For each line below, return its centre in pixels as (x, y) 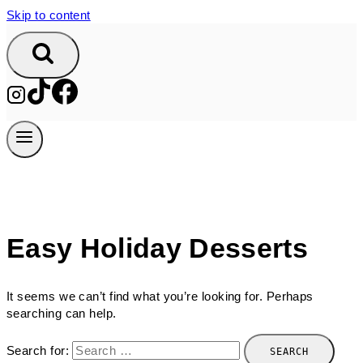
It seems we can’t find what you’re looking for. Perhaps (160, 296)
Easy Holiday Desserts (158, 248)
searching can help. (62, 313)
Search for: (38, 350)
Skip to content (49, 15)
